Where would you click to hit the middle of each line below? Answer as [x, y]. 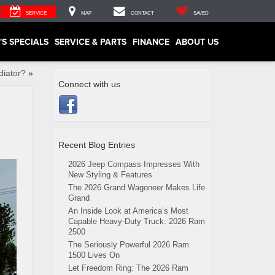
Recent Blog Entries [96, 145]
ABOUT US [197, 41]
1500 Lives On [94, 255]
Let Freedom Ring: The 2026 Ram [128, 268]
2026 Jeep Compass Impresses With [134, 164]
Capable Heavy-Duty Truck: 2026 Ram [136, 221]
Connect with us [89, 84]
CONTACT [142, 13]
